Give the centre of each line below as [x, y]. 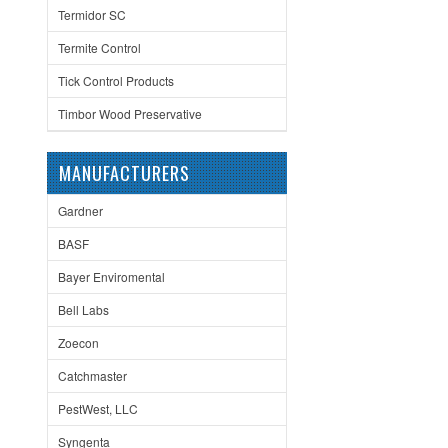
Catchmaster [92, 375]
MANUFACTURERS [124, 173]
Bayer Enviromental [111, 276]
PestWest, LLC [98, 408]
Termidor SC [92, 14]
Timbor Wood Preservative [130, 113]
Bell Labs [83, 309]
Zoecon [78, 342]
